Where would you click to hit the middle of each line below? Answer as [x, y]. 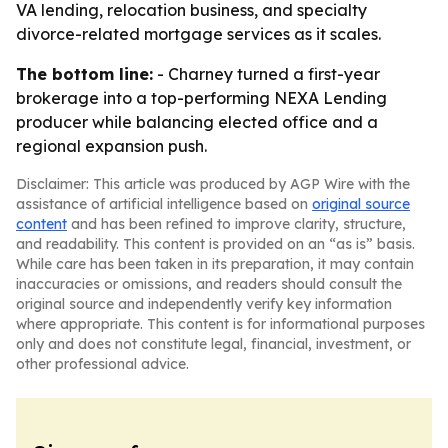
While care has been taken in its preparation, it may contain [215, 264]
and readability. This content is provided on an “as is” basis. [215, 244]
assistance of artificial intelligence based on [164, 204]
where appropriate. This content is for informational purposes [220, 324]
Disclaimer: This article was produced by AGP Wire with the [213, 184]
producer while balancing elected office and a [197, 122]
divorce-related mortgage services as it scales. [198, 34]
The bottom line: [84, 74]
